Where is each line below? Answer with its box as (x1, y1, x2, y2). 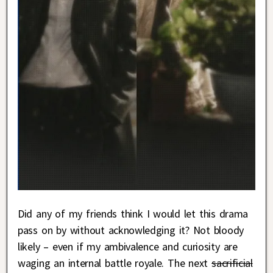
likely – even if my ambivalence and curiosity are (18, 239, 238, 253)
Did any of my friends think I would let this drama (18, 206, 249, 221)
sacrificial (211, 255, 253, 270)
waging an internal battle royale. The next (18, 255, 212, 270)
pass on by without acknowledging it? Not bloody (18, 222, 244, 237)
